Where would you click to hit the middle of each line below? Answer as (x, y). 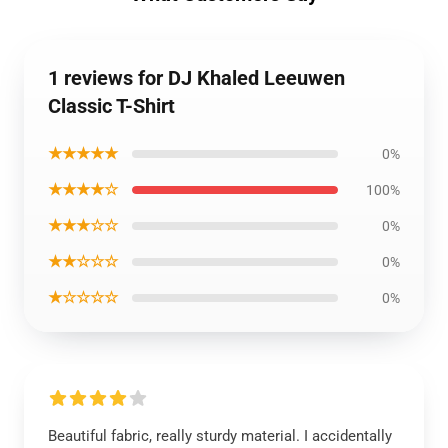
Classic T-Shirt (111, 106)
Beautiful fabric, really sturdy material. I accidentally (220, 436)
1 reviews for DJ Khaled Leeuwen (196, 78)
